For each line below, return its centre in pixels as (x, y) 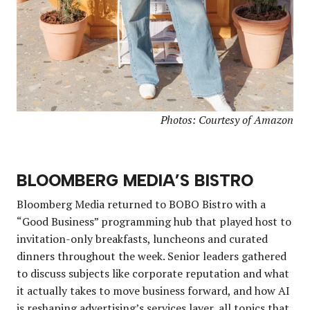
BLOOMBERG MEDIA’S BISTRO (135, 181)
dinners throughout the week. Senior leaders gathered (152, 256)
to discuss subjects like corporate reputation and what (153, 274)
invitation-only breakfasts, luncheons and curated (142, 239)
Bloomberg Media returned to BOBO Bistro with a (141, 204)
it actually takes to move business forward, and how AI (153, 291)
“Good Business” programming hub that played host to (154, 222)
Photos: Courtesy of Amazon (227, 120)
